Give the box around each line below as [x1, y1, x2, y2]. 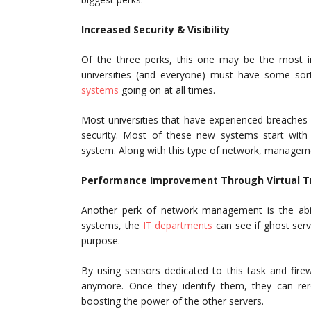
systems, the [81, 219, 143, 232]
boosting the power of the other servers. [81, 294, 267, 308]
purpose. [81, 234, 120, 247]
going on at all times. [119, 83, 218, 96]
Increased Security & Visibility [81, 23, 230, 36]
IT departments [142, 219, 213, 232]
